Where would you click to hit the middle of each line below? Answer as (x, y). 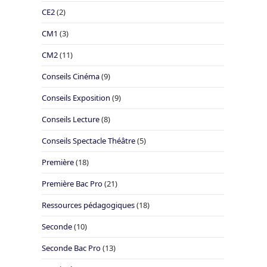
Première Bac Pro (72, 184)
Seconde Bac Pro (71, 248)
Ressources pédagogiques (88, 205)
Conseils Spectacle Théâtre (89, 141)
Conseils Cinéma (71, 76)
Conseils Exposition (76, 98)
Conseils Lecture (71, 119)
